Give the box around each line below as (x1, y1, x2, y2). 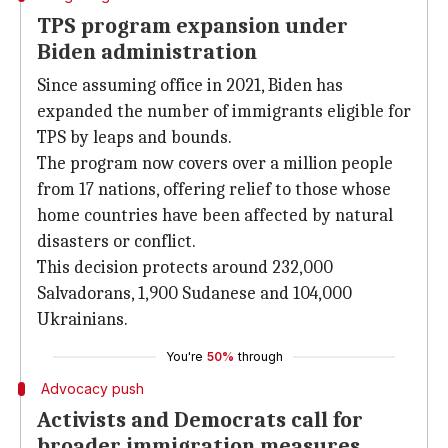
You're (165, 349, 203, 364)
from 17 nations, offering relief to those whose (37, 179, 391, 200)
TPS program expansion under (37, 13, 348, 39)
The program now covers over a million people (37, 153, 393, 174)
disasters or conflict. (37, 231, 196, 252)
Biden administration (37, 39, 257, 65)
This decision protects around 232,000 (37, 257, 333, 278)
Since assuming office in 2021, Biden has (37, 75, 343, 96)
